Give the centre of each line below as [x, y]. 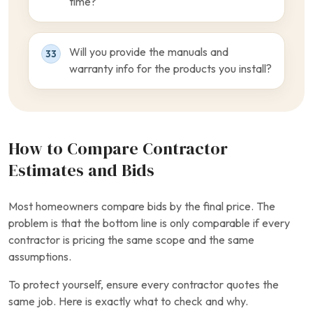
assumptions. [40, 257]
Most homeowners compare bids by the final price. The [142, 206]
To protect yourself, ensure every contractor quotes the [144, 285]
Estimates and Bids [81, 170]
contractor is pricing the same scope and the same [131, 240]
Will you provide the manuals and [149, 52]
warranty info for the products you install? [170, 69]
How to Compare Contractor [118, 149]
